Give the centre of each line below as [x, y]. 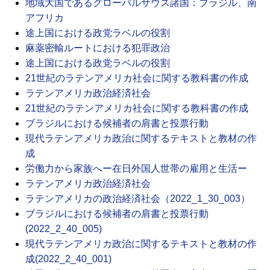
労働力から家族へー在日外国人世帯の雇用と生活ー [136, 168]
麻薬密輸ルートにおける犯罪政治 [98, 48]
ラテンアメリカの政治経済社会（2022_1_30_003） [138, 198]
